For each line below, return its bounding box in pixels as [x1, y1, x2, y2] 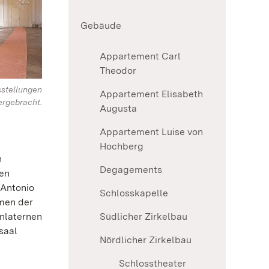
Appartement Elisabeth [100, 88, 203, 100]
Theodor [100, 65, 136, 77]
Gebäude [80, 20, 121, 32]
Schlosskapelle [100, 187, 168, 199]
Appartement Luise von [100, 126, 203, 138]
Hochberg [100, 141, 144, 153]
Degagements [100, 164, 162, 176]
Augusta [100, 103, 137, 115]
